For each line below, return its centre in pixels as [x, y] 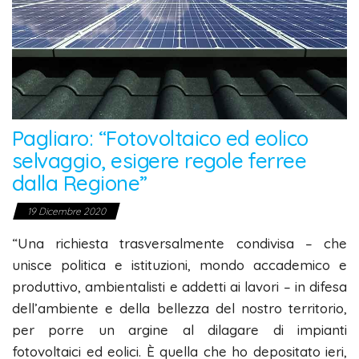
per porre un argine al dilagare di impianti [179, 330]
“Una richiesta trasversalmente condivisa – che [179, 244]
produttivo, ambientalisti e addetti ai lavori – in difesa [179, 287]
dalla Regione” [80, 184]
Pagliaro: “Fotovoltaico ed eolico [160, 139]
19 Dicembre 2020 [67, 212]
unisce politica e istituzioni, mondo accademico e [179, 265]
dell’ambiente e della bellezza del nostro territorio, [179, 309]
